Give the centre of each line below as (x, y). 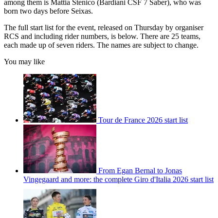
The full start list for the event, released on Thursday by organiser (104, 27)
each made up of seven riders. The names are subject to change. (101, 45)
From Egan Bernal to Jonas (140, 170)
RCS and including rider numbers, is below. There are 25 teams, (102, 36)
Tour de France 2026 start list (143, 120)
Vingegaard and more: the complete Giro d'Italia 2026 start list (118, 179)
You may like (24, 61)
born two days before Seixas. (48, 11)
